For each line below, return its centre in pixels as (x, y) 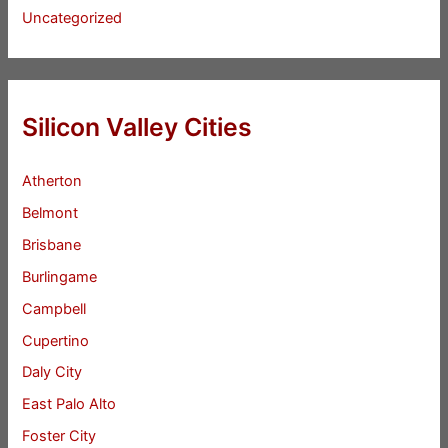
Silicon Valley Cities (137, 127)
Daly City (52, 372)
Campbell (54, 308)
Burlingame (60, 276)
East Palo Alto (69, 404)
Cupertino (56, 340)
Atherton (52, 180)
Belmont (50, 212)
